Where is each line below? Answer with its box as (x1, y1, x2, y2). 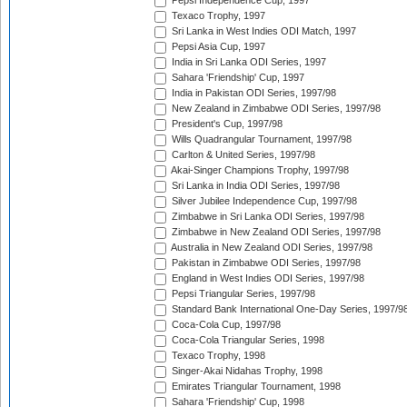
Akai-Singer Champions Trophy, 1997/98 (169, 164, 349, 176)
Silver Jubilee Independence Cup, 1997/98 (169, 195, 357, 207)
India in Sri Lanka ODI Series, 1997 (169, 56, 326, 68)
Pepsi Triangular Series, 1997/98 (169, 288, 315, 300)
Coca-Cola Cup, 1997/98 (169, 319, 281, 331)
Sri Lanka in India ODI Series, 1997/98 (169, 180, 340, 192)
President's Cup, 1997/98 (169, 118, 283, 130)
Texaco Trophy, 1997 (169, 10, 265, 22)
